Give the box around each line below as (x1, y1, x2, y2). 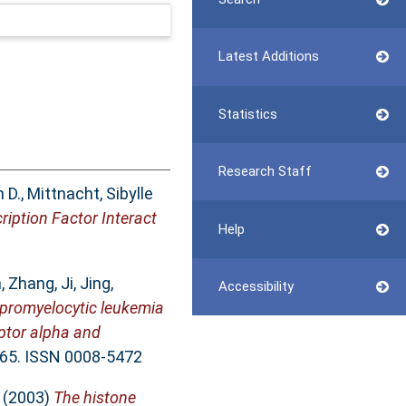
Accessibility (217, 277, 294, 295)
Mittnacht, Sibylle (26, 184, 153, 204)
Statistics (217, 105, 277, 122)
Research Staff (217, 163, 312, 180)
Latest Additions (217, 48, 319, 65)
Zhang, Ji (7, 274, 73, 294)
